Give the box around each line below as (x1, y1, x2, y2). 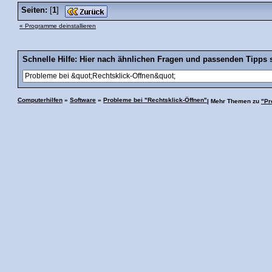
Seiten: (21, 5, 47, 15)
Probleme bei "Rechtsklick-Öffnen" (103, 96, 207, 103)
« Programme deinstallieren (19, 22, 96, 29)
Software (70, 96, 96, 103)
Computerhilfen (18, 96, 63, 103)
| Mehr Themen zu (207, 97, 261, 104)
